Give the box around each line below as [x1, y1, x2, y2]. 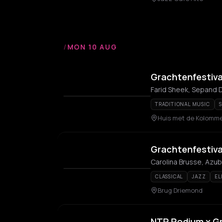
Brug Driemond [158, 186, 203, 195]
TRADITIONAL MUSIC [155, 101, 210, 108]
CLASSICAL [155, 173, 183, 180]
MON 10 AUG [67, 42, 117, 52]
